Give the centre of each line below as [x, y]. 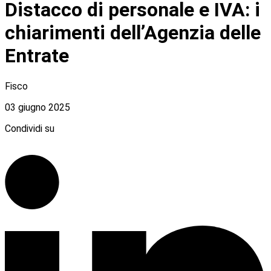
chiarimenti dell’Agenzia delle [133, 33]
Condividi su [30, 128]
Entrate [37, 56]
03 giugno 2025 [38, 107]
